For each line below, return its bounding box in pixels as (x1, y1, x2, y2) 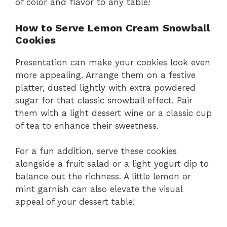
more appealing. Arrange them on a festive (15, 69, 196, 80)
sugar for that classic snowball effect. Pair (15, 95, 193, 105)
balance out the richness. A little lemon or (15, 171, 191, 182)
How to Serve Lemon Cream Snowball (15, 21, 210, 34)
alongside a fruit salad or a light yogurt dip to (15, 159, 209, 169)
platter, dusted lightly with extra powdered (15, 82, 196, 93)
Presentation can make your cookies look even (15, 57, 210, 67)
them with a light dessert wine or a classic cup (15, 107, 212, 118)
